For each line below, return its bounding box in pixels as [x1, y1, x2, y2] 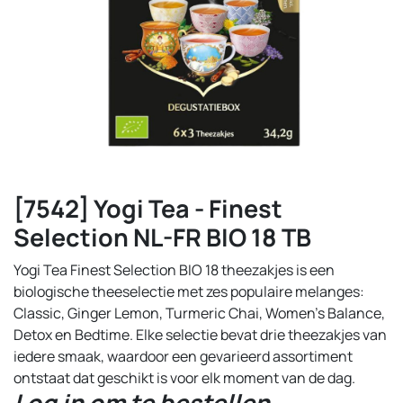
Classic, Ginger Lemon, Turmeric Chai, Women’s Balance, [13, 303, 385, 323]
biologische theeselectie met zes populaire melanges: [13, 282, 364, 301]
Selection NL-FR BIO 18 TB [13, 220, 311, 254]
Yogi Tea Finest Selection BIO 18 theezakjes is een [13, 260, 335, 280]
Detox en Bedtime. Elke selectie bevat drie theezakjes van [13, 325, 387, 345]
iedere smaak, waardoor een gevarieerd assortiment [13, 346, 353, 366]
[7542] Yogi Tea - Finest [13, 192, 282, 225]
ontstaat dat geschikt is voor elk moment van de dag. [13, 368, 355, 388]
